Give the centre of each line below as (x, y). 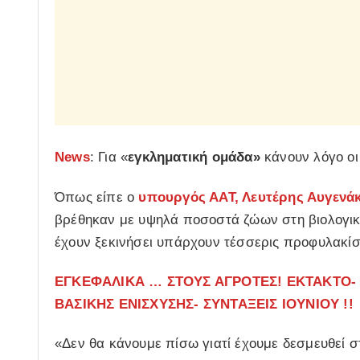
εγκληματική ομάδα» (194, 157)
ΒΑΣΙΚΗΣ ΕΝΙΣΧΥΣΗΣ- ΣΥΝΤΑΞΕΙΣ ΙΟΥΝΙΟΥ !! (204, 304)
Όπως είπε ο (97, 197)
